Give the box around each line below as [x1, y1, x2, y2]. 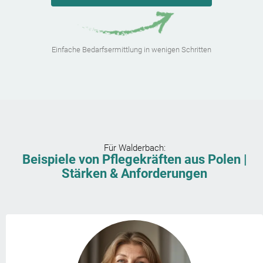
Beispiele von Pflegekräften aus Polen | [22, 152, 247, 167]
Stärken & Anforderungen [62, 166, 207, 181]
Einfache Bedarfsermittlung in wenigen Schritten [52, 45, 211, 55]
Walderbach [118, 143, 164, 154]
